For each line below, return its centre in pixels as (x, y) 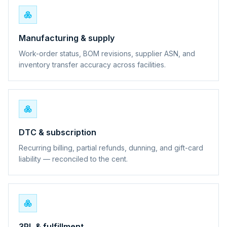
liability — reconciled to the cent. (73, 159)
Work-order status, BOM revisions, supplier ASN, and (107, 53)
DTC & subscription (58, 132)
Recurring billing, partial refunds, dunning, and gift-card (111, 147)
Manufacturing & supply (67, 38)
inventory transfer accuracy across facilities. (92, 64)
